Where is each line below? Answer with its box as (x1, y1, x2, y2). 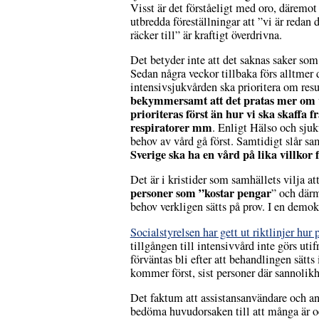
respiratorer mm (130, 119, 212, 137)
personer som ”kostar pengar (130, 184, 271, 202)
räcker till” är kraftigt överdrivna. (130, 26, 282, 43)
